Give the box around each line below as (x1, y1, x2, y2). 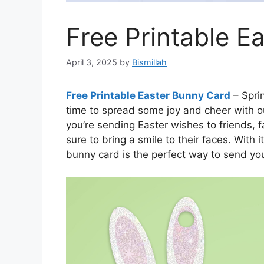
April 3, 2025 (66, 57, 117, 68)
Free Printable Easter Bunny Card (66, 90, 230, 102)
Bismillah (132, 57, 167, 68)
